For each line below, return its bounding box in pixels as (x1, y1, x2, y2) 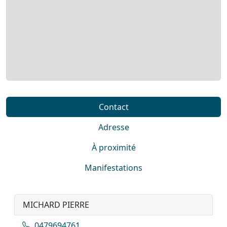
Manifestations (85, 162, 142, 173)
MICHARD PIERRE (23, 199, 89, 210)
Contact (98, 101, 129, 112)
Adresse (98, 121, 129, 133)
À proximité (91, 141, 136, 153)
